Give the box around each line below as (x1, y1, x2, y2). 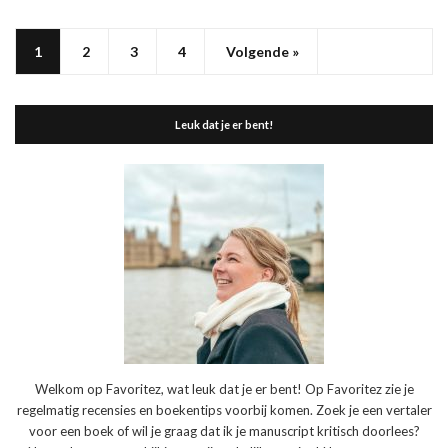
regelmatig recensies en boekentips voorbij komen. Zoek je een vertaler (16, 401, 432, 418)
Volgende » (226, 42, 299, 60)
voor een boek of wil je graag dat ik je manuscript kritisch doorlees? (28, 422, 420, 439)
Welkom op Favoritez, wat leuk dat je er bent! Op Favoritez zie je (34, 380, 414, 397)
